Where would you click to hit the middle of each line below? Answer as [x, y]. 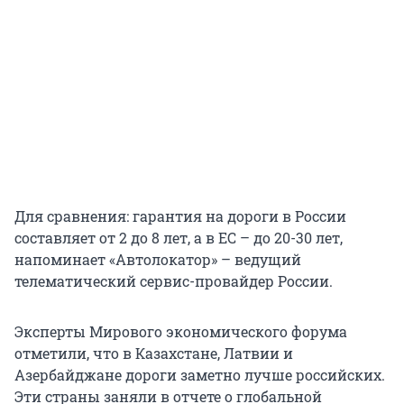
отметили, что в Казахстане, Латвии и [154, 353]
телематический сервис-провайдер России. [174, 280]
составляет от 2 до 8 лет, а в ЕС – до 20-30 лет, [179, 237]
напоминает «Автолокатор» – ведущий [158, 259]
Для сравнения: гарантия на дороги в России [180, 216]
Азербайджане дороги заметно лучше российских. [200, 374]
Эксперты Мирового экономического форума [181, 331]
